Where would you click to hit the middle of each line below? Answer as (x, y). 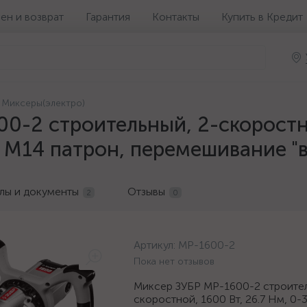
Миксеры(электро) (43, 103)
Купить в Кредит (262, 16)
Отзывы (146, 192)
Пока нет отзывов (174, 261)
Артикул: (156, 245)
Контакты (176, 16)
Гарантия (108, 16)
